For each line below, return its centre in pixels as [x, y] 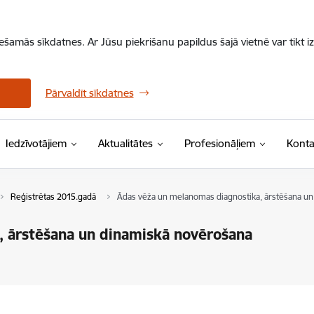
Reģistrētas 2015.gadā [53, 197]
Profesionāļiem [219, 143]
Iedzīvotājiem [36, 143]
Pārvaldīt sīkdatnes [89, 93]
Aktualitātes [125, 143]
